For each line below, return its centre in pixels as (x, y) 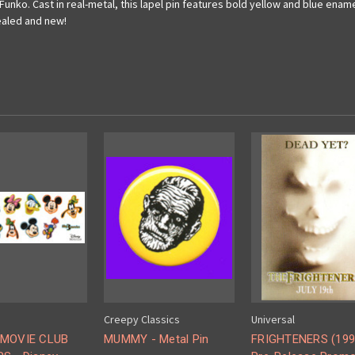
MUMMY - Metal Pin (157, 340)
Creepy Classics (142, 320)
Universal (273, 320)
